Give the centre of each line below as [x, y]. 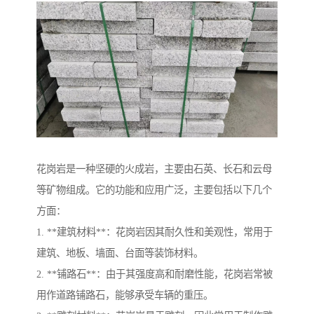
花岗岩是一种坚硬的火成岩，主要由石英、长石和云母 [154, 169]
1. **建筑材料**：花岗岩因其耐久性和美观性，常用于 [155, 232]
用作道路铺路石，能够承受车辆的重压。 [125, 295]
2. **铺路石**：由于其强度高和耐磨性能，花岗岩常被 [155, 274]
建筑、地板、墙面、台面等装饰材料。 [120, 253]
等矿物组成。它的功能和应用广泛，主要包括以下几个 [154, 190]
